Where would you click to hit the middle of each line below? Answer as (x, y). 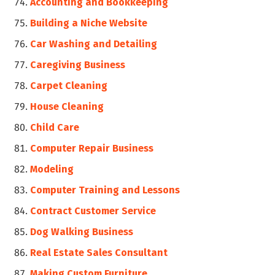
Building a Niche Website (89, 23)
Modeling (52, 169)
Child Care (55, 127)
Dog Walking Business (82, 231)
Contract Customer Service (93, 211)
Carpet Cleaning (69, 85)
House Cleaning (67, 106)
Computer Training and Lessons (105, 190)
